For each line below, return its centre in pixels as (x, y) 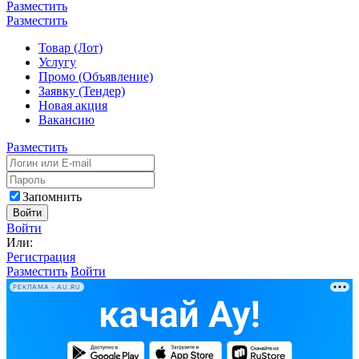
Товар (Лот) (71, 48)
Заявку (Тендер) (82, 91)
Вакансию (67, 120)
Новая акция (73, 105)
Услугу (57, 62)
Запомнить (52, 197)
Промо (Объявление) (96, 77)
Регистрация (41, 257)
